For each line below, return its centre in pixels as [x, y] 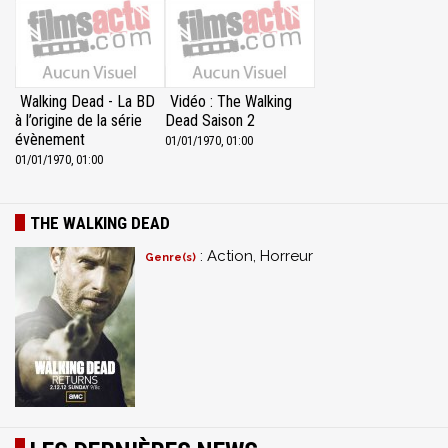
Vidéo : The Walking [231, 102]
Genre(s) [170, 258]
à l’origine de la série [78, 121]
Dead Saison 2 [210, 121]
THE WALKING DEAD [100, 223]
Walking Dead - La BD [87, 102]
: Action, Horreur [254, 256]
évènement [50, 140]
